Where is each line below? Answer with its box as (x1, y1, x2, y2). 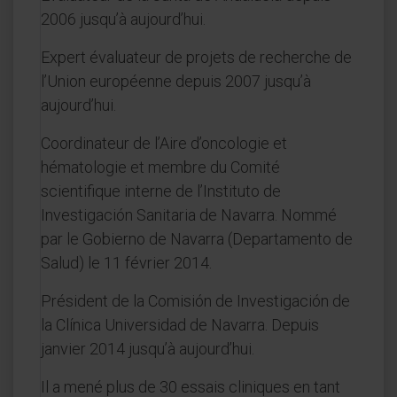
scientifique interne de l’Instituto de (41, 182, 281, 200)
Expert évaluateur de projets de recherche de (41, 48, 352, 66)
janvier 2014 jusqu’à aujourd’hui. (41, 339, 254, 358)
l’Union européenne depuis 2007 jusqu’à (41, 72, 311, 90)
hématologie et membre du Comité (41, 158, 280, 176)
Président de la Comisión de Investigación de (41, 292, 350, 310)
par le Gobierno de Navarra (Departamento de (41, 230, 353, 248)
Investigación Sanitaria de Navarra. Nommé (41, 206, 337, 224)
